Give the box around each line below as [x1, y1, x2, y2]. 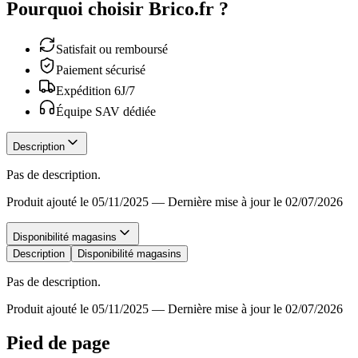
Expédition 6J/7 [56, 83, 135, 97]
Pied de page [6, 332, 110, 353]
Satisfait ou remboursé [56, 42, 168, 56]
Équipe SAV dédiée [56, 104, 156, 118]
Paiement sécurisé [56, 62, 145, 77]
